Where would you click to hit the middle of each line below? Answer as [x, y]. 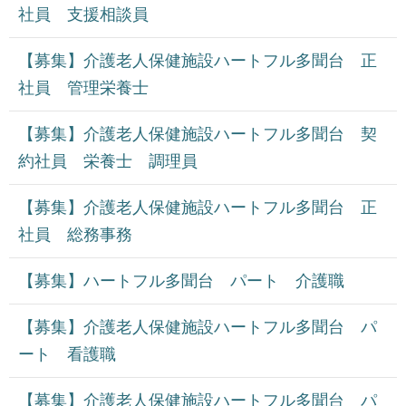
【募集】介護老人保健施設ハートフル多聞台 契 [198, 135]
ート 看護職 [67, 355]
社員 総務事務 [75, 235]
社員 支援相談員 [83, 15]
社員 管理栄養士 [83, 88]
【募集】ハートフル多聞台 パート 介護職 [181, 281]
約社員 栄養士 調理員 [116, 162]
